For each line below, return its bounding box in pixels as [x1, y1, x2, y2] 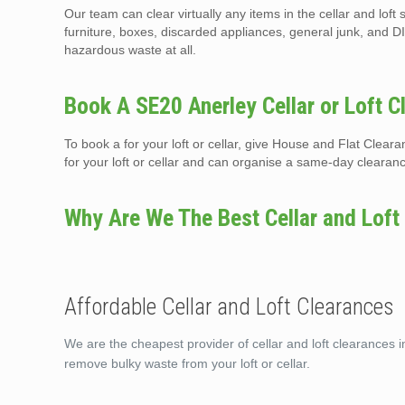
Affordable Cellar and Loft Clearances [64, 294, 395, 320]
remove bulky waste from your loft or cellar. [64, 356, 311, 371]
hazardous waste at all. [64, 42, 197, 57]
